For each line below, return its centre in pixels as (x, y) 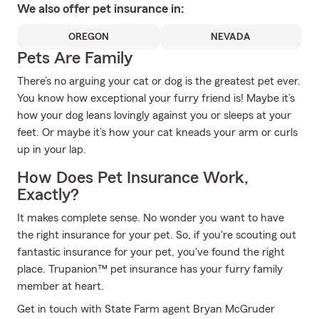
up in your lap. (52, 150)
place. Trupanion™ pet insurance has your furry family (150, 269)
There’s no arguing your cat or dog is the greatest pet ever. (159, 81)
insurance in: (149, 9)
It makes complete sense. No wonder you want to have (151, 218)
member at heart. (61, 286)
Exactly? (48, 195)
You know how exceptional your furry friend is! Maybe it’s (156, 98)
